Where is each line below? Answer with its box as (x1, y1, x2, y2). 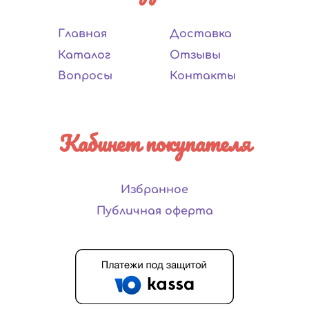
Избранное (121, 183, 188, 197)
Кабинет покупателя (59, 125, 250, 162)
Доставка (169, 28, 232, 41)
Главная (58, 28, 107, 41)
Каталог (58, 48, 110, 61)
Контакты (169, 70, 236, 83)
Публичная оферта (96, 204, 213, 217)
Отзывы (169, 48, 221, 61)
